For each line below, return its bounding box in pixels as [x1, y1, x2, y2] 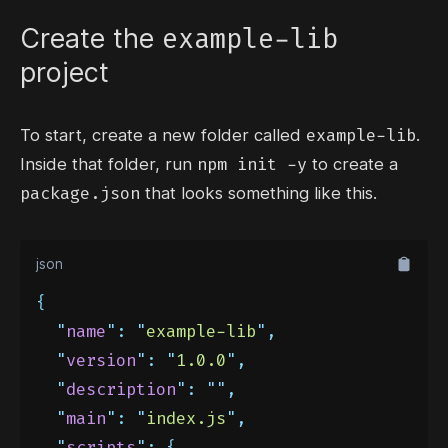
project [20, 56, 109, 89]
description [66, 378, 176, 401]
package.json [20, 182, 140, 205]
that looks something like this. [140, 183, 377, 204]
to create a [307, 154, 398, 175]
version [66, 349, 136, 372]
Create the [20, 22, 162, 55]
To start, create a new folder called [20, 125, 306, 146]
